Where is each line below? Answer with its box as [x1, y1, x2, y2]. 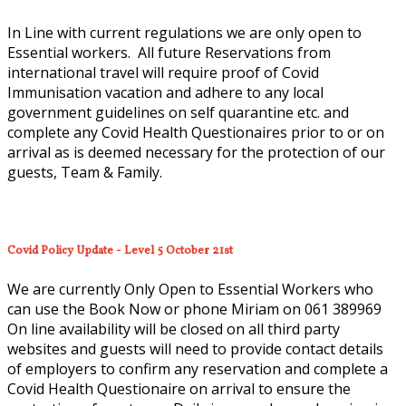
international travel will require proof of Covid [7, 63, 319, 83]
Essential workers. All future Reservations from [7, 43, 331, 63]
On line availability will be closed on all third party [7, 319, 340, 340]
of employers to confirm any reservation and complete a [7, 359, 388, 380]
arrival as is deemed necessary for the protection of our [7, 142, 385, 163]
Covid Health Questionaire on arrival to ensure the [7, 379, 351, 400]
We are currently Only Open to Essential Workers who [7, 279, 373, 300]
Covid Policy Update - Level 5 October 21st [7, 242, 233, 260]
